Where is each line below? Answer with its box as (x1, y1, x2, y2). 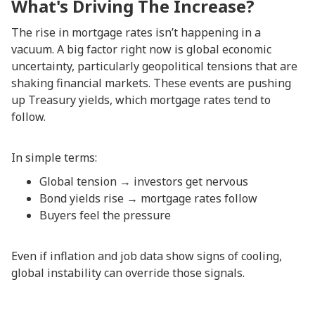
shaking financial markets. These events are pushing (11, 75, 291, 91)
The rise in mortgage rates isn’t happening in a (11, 25, 261, 40)
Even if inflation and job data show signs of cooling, (11, 248, 282, 264)
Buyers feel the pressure (39, 207, 171, 223)
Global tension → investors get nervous (39, 174, 248, 189)
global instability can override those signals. (11, 265, 245, 281)
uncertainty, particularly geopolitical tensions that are (11, 58, 297, 74)
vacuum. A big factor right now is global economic (11, 41, 271, 57)
